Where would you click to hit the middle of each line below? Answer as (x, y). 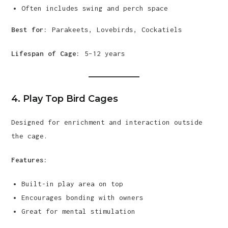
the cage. (30, 136)
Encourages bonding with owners (83, 197)
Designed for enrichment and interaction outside (107, 122)
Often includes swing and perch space (95, 8)
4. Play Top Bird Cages (65, 99)
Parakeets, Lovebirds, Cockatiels (115, 30)
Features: (30, 160)
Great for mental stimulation (79, 211)
